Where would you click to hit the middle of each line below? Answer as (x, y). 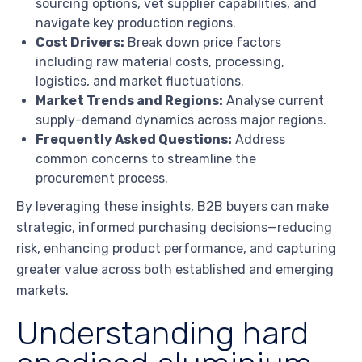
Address (259, 140)
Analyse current (274, 101)
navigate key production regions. (136, 23)
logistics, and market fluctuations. (140, 82)
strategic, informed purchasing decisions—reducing (174, 228)
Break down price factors (203, 43)
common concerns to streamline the (146, 159)
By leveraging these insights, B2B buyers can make (173, 207)
